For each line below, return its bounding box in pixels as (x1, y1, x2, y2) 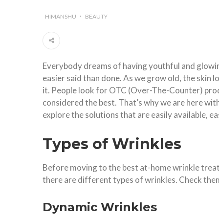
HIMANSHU (45, 12, 76, 20)
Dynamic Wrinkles (43, 199, 157, 214)
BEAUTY (85, 12, 108, 20)
